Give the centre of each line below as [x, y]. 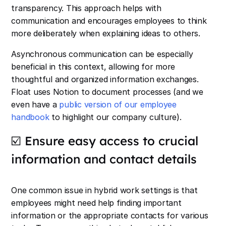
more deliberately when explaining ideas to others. [106, 34]
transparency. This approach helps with [86, 8]
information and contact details [104, 159]
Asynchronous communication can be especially [102, 54]
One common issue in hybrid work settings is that [104, 190]
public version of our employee [118, 105]
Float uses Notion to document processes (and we [107, 92]
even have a [35, 105]
